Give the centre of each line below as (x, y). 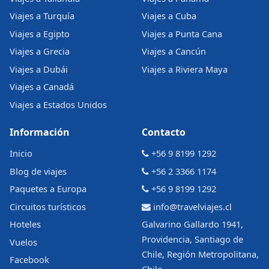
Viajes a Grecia (40, 51)
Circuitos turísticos (48, 206)
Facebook (29, 259)
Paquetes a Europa (48, 189)
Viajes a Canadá (42, 87)
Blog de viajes (38, 171)
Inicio (21, 153)
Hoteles (25, 224)
